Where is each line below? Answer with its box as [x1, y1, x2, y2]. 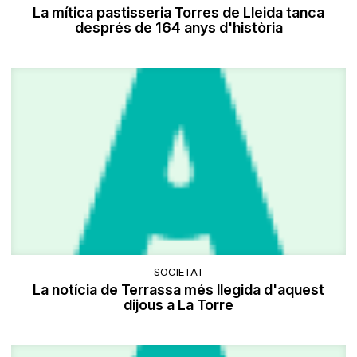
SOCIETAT [153, 265, 204, 278]
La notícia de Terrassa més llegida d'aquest [33, 280, 324, 298]
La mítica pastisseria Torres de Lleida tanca [33, 4, 324, 22]
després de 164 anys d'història [74, 19, 283, 37]
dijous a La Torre [124, 296, 233, 313]
